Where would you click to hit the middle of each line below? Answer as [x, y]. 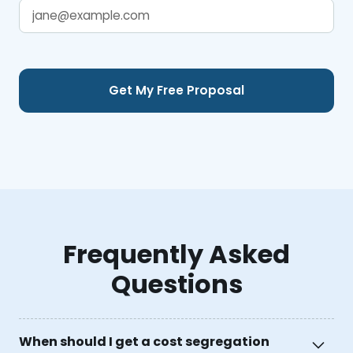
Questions [176, 284]
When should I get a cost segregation [144, 341]
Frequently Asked [176, 255]
